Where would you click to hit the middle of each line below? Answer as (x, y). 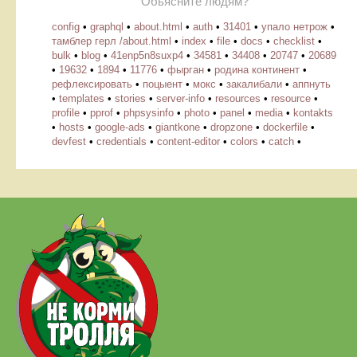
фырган (186, 69)
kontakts (313, 112)
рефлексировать (92, 84)
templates (82, 98)
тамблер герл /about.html (112, 41)
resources (238, 98)
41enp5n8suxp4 (147, 55)
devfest (69, 141)
